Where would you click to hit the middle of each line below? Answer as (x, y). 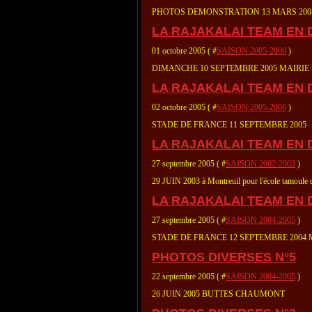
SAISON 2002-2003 (260, 164)
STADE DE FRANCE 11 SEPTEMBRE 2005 (229, 125)
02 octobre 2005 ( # (184, 107)
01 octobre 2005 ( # (184, 51)
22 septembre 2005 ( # (189, 276)
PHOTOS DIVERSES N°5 (224, 257)
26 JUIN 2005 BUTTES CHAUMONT (218, 294)
